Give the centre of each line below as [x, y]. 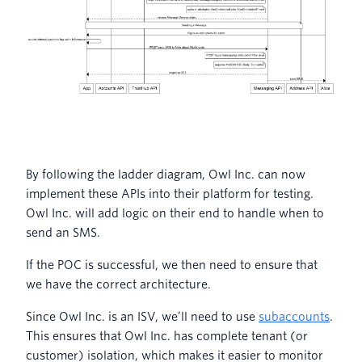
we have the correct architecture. [118, 285]
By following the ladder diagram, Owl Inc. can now [166, 175]
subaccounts [294, 317]
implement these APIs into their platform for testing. [170, 194]
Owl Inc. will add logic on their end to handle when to [175, 214]
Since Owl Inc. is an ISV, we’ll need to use [142, 317]
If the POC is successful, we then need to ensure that [172, 265]
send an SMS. [64, 233]
